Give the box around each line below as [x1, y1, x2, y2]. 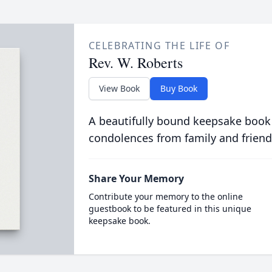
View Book [98, 83, 140, 94]
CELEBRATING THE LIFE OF [88, 39, 230, 52]
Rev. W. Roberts [88, 53, 183, 72]
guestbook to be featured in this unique [88, 203, 251, 214]
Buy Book [160, 83, 197, 94]
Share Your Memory [88, 172, 184, 185]
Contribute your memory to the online [88, 191, 243, 202]
